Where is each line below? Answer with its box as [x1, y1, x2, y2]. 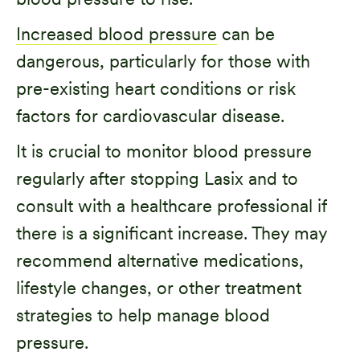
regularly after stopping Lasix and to [16, 167, 298, 189]
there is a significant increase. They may [16, 222, 327, 243]
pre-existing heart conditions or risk [16, 77, 296, 99]
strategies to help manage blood [16, 304, 270, 325]
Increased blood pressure [16, 22, 217, 44]
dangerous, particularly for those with [16, 50, 310, 72]
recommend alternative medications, [16, 249, 304, 271]
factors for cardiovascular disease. [16, 104, 289, 126]
